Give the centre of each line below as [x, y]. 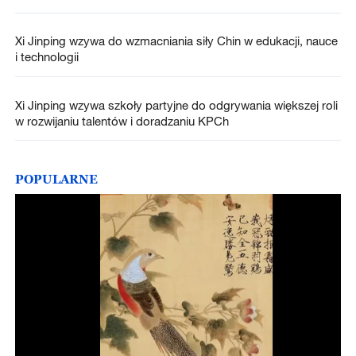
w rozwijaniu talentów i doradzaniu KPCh [122, 120]
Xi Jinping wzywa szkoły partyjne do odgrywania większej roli [176, 104]
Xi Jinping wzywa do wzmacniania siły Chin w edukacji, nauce [176, 41]
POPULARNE [56, 178]
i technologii [48, 57]
